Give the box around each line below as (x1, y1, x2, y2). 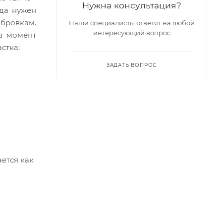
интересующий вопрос (93, 28, 170, 37)
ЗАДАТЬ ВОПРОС (106, 61, 157, 68)
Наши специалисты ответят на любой (68, 18, 195, 27)
